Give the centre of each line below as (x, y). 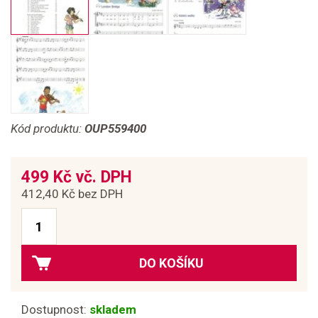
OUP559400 (115, 128)
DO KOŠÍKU (171, 263)
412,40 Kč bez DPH (72, 194)
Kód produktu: (48, 128)
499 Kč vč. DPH (77, 177)
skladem (113, 309)
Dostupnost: (55, 309)
